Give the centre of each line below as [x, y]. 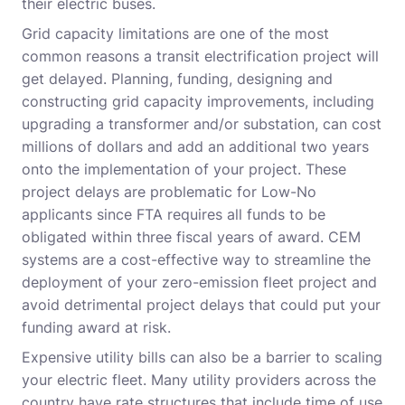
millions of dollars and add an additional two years [195, 147]
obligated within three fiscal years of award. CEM [191, 237]
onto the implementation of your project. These [184, 170]
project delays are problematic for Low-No [169, 192]
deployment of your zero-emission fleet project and [199, 283]
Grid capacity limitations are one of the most [175, 34]
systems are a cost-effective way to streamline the [196, 260]
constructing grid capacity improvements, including [198, 102]
